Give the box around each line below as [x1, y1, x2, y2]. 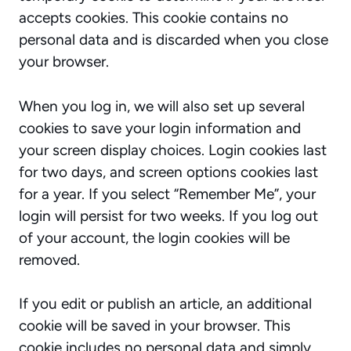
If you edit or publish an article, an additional [19, 295, 312, 313]
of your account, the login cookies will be [19, 228, 290, 247]
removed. [19, 250, 80, 269]
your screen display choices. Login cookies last [19, 140, 327, 159]
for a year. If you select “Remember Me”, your [19, 184, 316, 203]
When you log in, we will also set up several [19, 96, 305, 115]
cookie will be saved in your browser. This [19, 317, 291, 335]
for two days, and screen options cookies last [19, 162, 318, 181]
